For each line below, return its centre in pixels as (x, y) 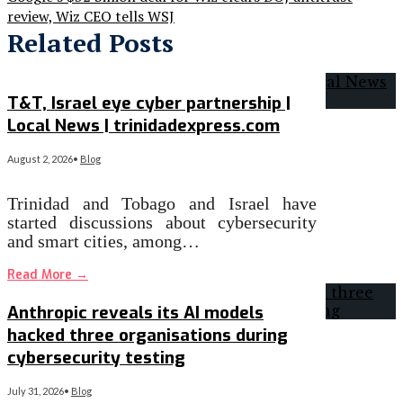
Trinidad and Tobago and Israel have (162, 203)
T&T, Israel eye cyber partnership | (149, 103)
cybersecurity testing (96, 358)
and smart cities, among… (103, 241)
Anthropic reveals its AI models (135, 313)
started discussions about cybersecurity (162, 222)
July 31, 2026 (36, 391)
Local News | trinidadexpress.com (143, 125)
